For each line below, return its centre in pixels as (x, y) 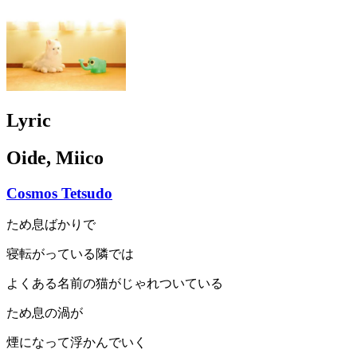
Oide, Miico (55, 157)
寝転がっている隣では (70, 254)
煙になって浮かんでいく (76, 343)
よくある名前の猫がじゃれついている (115, 284)
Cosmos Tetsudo (59, 193)
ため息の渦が (45, 313)
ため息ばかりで (51, 225)
